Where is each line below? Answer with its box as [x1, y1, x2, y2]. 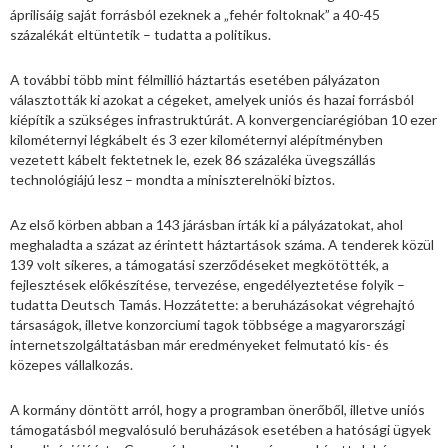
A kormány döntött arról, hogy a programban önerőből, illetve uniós [10, 400, 425, 418]
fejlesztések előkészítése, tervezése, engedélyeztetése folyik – [10, 275, 405, 293]
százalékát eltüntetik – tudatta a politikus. [10, 25, 271, 43]
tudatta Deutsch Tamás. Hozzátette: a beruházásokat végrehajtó [10, 295, 415, 313]
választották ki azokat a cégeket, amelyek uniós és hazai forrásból [10, 90, 414, 108]
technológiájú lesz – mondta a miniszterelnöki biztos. [10, 170, 335, 188]
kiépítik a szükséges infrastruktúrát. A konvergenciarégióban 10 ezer [10, 110, 437, 128]
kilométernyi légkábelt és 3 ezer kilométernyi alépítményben [10, 130, 383, 148]
